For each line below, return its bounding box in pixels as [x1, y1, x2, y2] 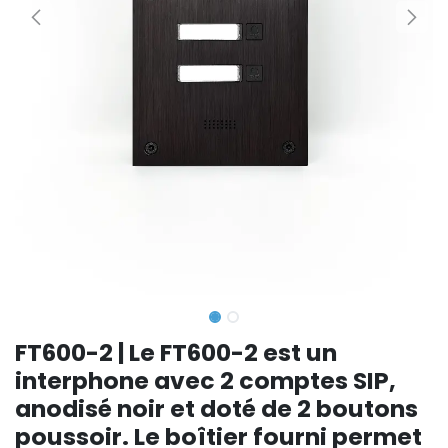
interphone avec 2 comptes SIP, [15, 364, 396, 398]
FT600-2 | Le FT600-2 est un [15, 336, 337, 370]
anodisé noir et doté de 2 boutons [15, 392, 418, 426]
